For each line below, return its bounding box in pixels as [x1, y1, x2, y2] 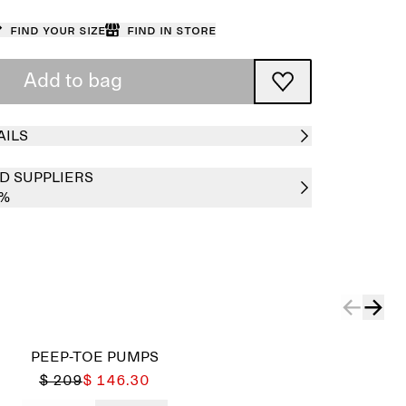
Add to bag [23, 72, 122, 92]
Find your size [9, 23, 105, 37]
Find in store [126, 23, 216, 37]
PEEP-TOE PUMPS [30, 350, 159, 364]
